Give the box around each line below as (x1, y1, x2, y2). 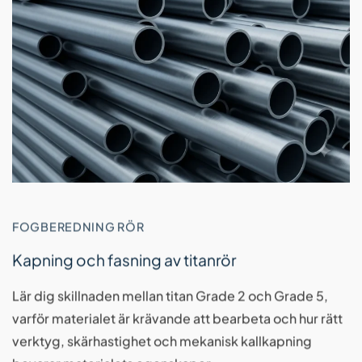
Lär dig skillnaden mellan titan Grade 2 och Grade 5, (12, 287, 328, 305)
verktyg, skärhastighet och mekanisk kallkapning (12, 332, 312, 350)
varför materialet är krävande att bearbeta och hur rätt (12, 309, 343, 327)
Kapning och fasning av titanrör (12, 250, 236, 270)
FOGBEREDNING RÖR (12, 219, 145, 234)
